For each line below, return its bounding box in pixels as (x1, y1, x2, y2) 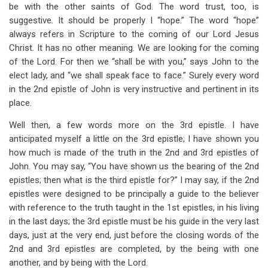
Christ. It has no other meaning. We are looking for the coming (9, 42, 259, 53)
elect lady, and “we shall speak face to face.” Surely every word (9, 70, 259, 81)
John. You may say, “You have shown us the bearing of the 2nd (9, 161, 259, 172)
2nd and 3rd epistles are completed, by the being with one (9, 243, 259, 254)
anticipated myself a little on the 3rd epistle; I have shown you (9, 133, 259, 144)
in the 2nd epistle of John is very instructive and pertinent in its (9, 84, 259, 95)
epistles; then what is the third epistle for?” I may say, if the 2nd (9, 175, 259, 185)
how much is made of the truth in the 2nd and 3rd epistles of (9, 147, 259, 158)
